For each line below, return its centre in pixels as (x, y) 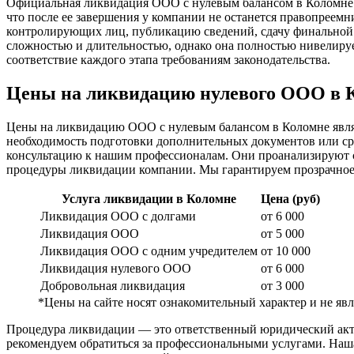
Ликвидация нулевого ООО (116, 268)
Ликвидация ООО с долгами (118, 216)
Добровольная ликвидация (113, 285)
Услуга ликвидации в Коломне (149, 198)
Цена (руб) (290, 198)
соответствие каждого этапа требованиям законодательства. (168, 59)
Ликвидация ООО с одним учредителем (149, 250)
